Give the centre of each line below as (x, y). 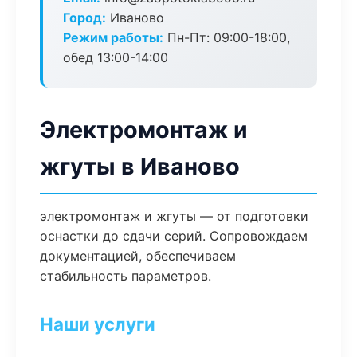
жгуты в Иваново (140, 166)
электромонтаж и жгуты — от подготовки (174, 216)
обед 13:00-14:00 (116, 57)
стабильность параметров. (126, 276)
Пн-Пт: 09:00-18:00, (227, 37)
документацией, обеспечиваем (138, 256)
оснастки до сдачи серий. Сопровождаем (174, 236)
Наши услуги (98, 324)
